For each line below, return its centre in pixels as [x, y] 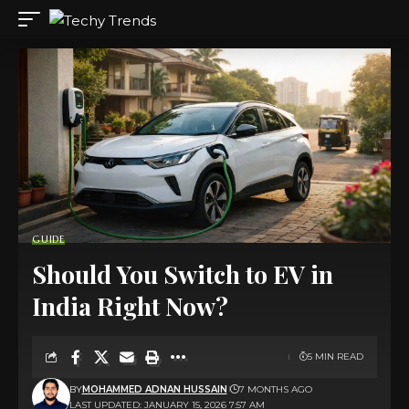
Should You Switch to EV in [183, 273]
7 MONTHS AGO [276, 389]
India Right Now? [130, 305]
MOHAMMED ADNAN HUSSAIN [154, 389]
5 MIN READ [336, 357]
